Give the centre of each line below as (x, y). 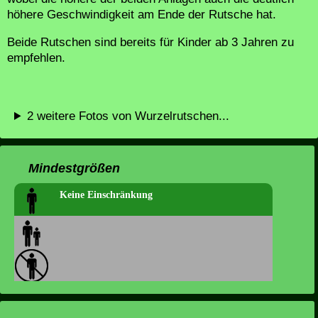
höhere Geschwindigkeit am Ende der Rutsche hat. (142, 15)
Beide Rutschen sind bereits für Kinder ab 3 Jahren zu (150, 42)
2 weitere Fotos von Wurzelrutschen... (128, 116)
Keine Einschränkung (106, 195)
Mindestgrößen (74, 168)
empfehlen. (36, 58)
